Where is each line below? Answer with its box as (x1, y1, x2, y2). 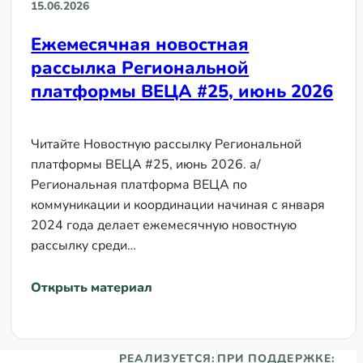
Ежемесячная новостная (31, 32, 250, 57)
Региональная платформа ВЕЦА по (31, 175, 248, 194)
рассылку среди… (31, 236, 137, 254)
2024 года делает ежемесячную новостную (31, 216, 297, 234)
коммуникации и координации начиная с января (31, 195, 326, 214)
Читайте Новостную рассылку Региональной (31, 135, 302, 153)
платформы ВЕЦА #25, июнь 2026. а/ (31, 155, 262, 173)
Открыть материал (31, 279, 153, 297)
